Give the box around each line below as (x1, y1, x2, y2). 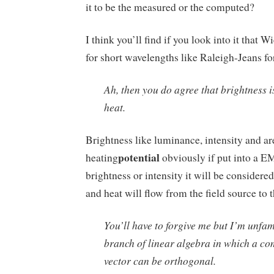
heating (86, 150, 118, 165)
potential (118, 149, 160, 165)
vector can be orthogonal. (104, 253, 216, 268)
